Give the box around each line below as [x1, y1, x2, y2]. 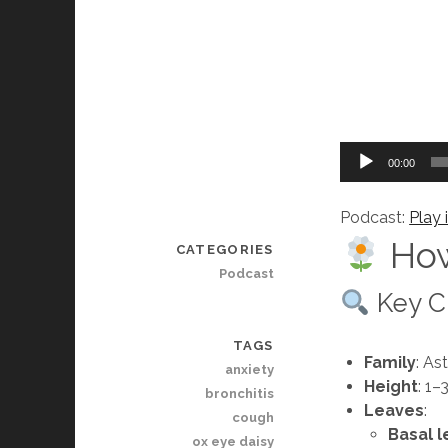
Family [364, 353, 417, 373]
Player [339, 167, 386, 187]
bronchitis [204, 386, 274, 402]
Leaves [364, 401, 425, 421]
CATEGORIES [175, 242, 274, 258]
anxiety [224, 362, 274, 378]
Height [364, 377, 419, 397]
